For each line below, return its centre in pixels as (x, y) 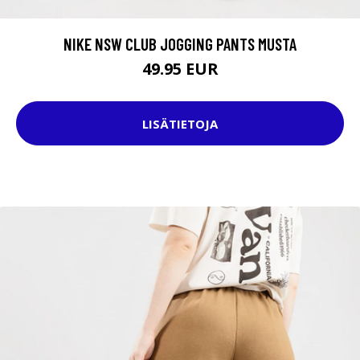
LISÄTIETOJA (180, 123)
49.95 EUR (180, 69)
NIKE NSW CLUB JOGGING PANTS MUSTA (180, 44)
